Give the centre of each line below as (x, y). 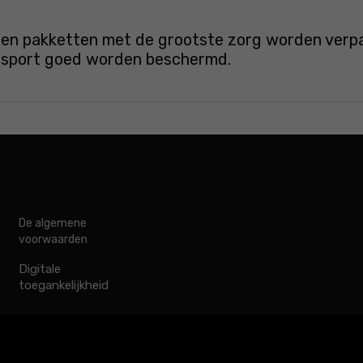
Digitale (39, 269)
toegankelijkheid (63, 285)
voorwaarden (53, 239)
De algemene (52, 223)
